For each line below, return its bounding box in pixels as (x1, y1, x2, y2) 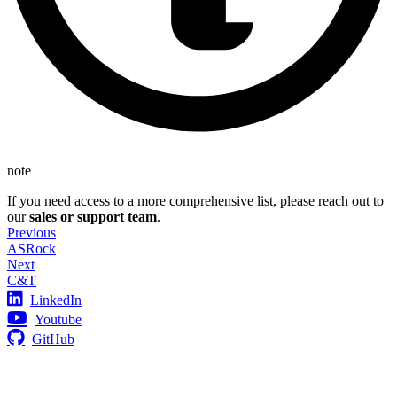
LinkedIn (30, 292, 82, 308)
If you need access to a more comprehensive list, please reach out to (7, 193, 384, 209)
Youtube (35, 312, 82, 328)
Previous (7, 225, 56, 241)
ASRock (7, 241, 56, 257)
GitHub (32, 331, 74, 347)
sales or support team (29, 209, 157, 225)
